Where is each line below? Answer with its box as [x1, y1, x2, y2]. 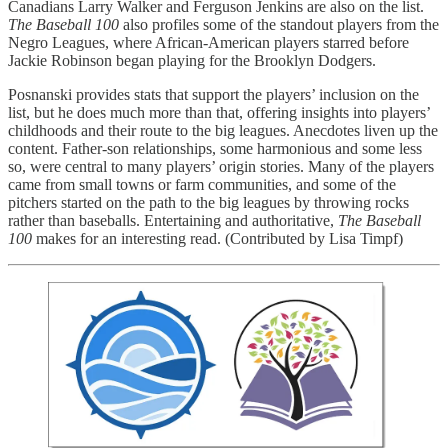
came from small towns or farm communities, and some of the [8, 176, 396, 194]
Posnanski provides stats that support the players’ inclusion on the [8, 86, 419, 104]
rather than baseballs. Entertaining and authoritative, [8, 212, 338, 230]
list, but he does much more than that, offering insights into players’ [8, 104, 430, 122]
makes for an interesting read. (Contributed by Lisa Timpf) [32, 230, 403, 248]
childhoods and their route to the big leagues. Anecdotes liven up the [8, 122, 438, 140]
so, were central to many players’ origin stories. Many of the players [8, 158, 434, 176]
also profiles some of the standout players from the [119, 16, 439, 34]
